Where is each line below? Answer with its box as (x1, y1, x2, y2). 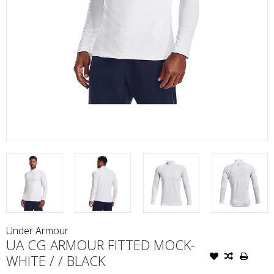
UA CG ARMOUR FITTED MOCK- (6, 235, 195, 254)
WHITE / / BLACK (6, 251, 105, 270)
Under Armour (6, 224, 68, 238)
